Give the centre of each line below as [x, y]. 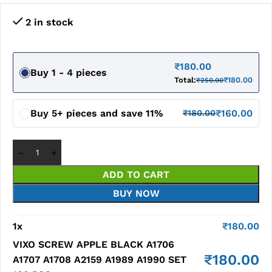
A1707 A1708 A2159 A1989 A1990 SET [100, 260]
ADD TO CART [136, 175]
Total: [185, 80]
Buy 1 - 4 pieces [69, 73]
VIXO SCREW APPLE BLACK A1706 [93, 244]
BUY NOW [136, 193]
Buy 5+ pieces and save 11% [97, 113]
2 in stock [49, 22]
